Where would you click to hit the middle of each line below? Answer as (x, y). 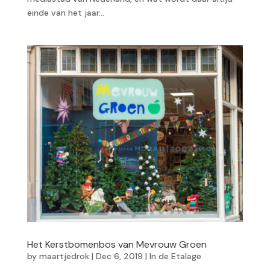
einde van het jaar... (65, 13)
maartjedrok (64, 256)
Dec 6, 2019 (119, 256)
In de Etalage (175, 256)
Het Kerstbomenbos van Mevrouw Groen (117, 244)
